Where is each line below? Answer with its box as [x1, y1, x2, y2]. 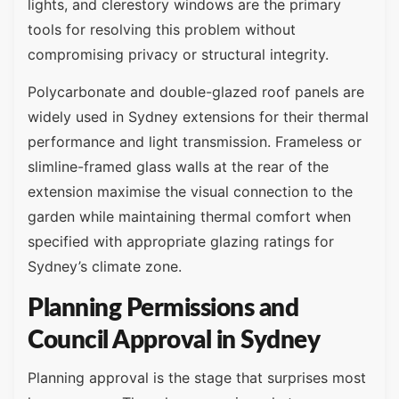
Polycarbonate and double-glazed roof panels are [28, 83, 364, 102]
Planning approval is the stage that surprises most [28, 368, 366, 387]
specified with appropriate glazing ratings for [28, 232, 334, 251]
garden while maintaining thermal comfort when [28, 208, 351, 226]
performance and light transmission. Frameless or [28, 133, 362, 151]
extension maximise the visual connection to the [28, 183, 353, 201]
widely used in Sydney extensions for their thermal [28, 108, 369, 126]
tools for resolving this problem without [28, 20, 296, 38]
